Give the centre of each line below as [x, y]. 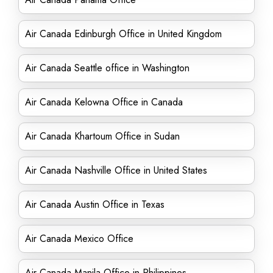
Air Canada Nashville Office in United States [116, 170]
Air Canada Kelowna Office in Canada [104, 102]
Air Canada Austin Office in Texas [95, 204]
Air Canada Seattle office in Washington [107, 68]
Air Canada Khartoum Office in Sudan [102, 136]
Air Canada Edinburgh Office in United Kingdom [123, 34]
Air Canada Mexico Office [79, 239]
